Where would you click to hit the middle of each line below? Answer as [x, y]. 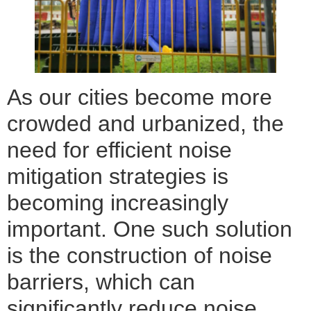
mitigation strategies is [118, 176]
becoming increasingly [118, 202]
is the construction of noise [140, 255]
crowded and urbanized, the [145, 123]
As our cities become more [140, 97]
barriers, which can [101, 281]
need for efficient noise [119, 150]
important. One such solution [150, 229]
